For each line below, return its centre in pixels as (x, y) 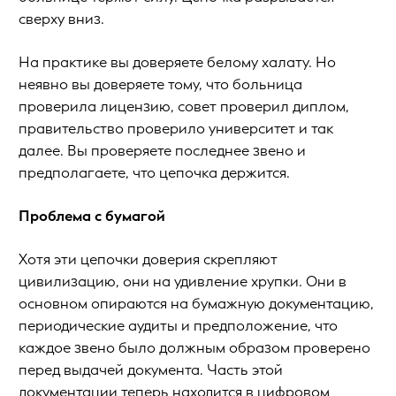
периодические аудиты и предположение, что (178, 325)
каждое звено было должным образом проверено (194, 347)
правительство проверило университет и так (176, 128)
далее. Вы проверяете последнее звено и (162, 150)
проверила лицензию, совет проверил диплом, (184, 106)
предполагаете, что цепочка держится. (154, 172)
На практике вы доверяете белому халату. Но (177, 62)
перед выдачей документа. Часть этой (151, 369)
